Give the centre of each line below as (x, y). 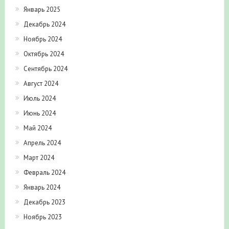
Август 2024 (41, 83)
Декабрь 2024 (44, 24)
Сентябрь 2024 (45, 68)
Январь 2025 (42, 9)
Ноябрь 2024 (42, 39)
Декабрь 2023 (44, 202)
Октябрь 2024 (43, 54)
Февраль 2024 (44, 172)
